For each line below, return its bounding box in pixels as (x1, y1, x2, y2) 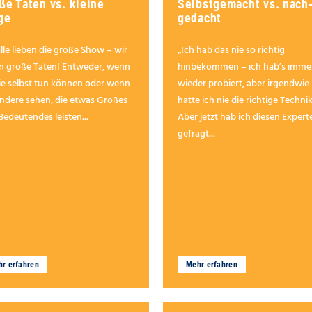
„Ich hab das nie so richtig (178, 42, 285, 59)
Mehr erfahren (186, 260, 237, 270)
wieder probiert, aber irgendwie (178, 76, 309, 93)
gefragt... (178, 126, 215, 143)
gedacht (178, 10, 222, 26)
